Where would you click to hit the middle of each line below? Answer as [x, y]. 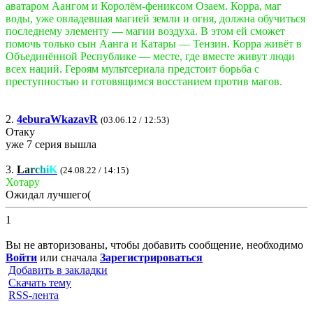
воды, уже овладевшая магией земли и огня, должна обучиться [155, 18]
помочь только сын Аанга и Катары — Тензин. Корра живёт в [154, 43]
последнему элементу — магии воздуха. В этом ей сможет [145, 31]
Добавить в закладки [58, 270]
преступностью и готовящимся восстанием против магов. [144, 81]
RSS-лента [34, 295]
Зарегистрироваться [151, 257]
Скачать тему [40, 282]
